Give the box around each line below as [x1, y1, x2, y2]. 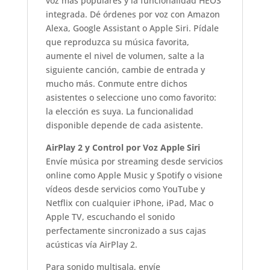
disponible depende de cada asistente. [45, 119, 203, 131]
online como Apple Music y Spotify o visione [45, 169, 222, 181]
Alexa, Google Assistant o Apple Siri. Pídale [45, 22, 219, 34]
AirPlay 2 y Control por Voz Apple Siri [45, 141, 200, 153]
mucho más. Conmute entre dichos [45, 77, 187, 89]
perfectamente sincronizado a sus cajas [45, 224, 206, 236]
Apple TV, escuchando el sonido [45, 210, 175, 222]
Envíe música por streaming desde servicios [45, 155, 223, 167]
